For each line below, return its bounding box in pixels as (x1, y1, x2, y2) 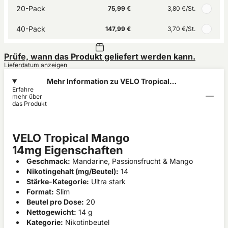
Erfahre (12, 85, 34, 93)
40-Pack (16, 24, 45, 33)
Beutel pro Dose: (26, 197, 84, 206)
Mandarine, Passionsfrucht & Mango (70, 157, 193, 165)
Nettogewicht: (26, 208, 76, 216)
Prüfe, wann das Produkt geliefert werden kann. (4, 51, 195, 62)
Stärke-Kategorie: (26, 177, 89, 186)
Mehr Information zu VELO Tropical (47, 77, 169, 85)
